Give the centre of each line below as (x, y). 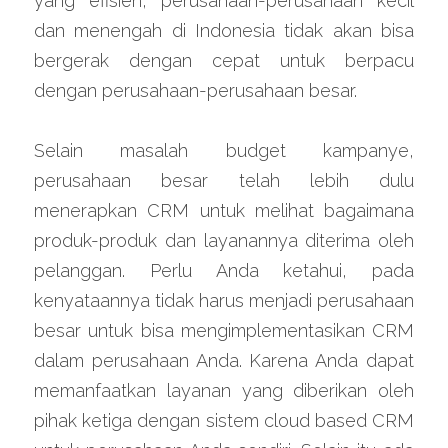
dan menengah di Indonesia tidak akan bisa (224, 31)
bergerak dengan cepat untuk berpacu (224, 61)
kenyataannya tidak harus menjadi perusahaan (224, 301)
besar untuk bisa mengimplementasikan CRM (224, 331)
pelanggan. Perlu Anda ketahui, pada (224, 271)
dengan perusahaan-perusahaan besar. (195, 91)
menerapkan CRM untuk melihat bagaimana (224, 211)
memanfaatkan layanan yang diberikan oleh (224, 391)
